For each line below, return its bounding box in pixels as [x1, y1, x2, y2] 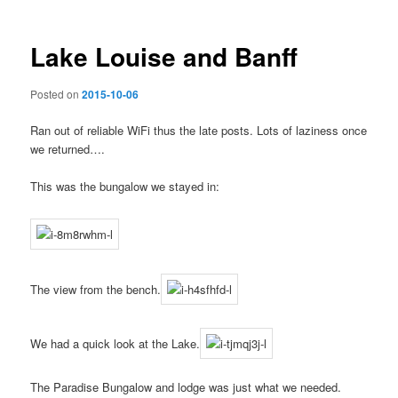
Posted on [30, 85, 83, 101]
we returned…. [30, 140, 106, 157]
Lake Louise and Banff [30, 38, 298, 76]
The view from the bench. [30, 280, 162, 298]
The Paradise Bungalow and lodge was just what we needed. [30, 378, 342, 396]
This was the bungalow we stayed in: [30, 178, 220, 195]
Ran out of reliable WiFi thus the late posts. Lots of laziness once [30, 122, 368, 139]
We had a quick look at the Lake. [30, 335, 201, 353]
